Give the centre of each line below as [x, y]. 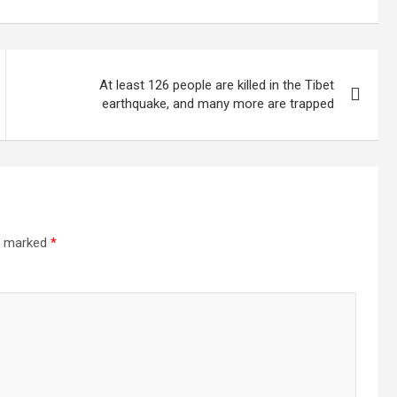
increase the [149, 10]
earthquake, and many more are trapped [218, 104]
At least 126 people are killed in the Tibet [217, 85]
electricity [140, 28]
